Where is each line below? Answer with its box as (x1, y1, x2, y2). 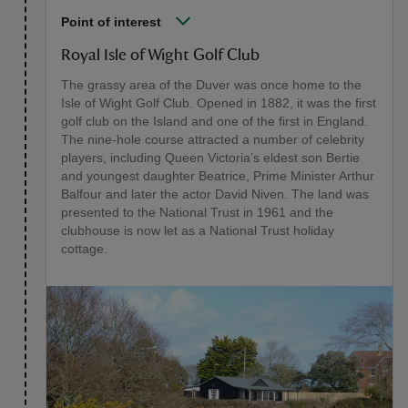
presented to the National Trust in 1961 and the (61, 205, 333, 220)
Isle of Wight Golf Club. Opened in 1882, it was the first (61, 96, 376, 111)
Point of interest (61, 15, 161, 30)
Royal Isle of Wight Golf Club (61, 47, 260, 65)
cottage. (61, 241, 107, 257)
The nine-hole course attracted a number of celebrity (61, 132, 364, 148)
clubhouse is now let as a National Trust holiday (61, 223, 334, 239)
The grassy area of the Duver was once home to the (61, 77, 362, 93)
